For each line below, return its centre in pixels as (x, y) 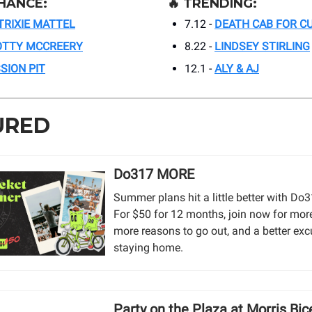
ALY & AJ (237, 69)
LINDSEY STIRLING (262, 47)
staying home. (149, 248)
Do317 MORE (154, 174)
